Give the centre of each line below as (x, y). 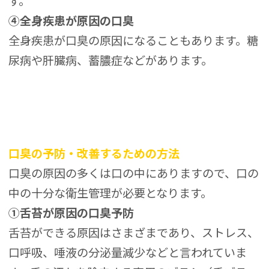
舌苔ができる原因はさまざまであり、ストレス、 (134, 233)
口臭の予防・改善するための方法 (94, 153)
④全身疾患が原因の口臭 (71, 20)
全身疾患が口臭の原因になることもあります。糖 (134, 40)
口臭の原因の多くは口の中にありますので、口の (134, 173)
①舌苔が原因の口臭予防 (71, 213)
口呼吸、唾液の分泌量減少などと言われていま (128, 252)
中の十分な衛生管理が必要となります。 (110, 193)
